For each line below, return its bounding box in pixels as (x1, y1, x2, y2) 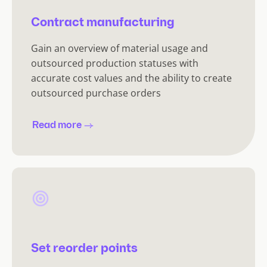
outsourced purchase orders (31, 86, 161, 100)
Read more (32, 120, 82, 131)
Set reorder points (31, 243, 138, 255)
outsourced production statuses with (31, 56, 198, 70)
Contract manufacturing (31, 17, 175, 29)
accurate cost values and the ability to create (31, 71, 232, 85)
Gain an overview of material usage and (31, 41, 208, 55)
